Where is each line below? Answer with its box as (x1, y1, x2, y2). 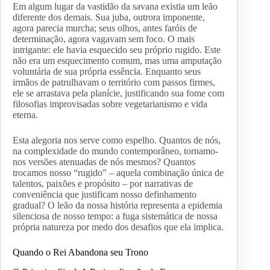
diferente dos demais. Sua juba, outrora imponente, (13, 12, 205, 23)
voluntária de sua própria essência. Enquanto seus (13, 66, 201, 77)
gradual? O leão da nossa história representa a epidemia (13, 200, 222, 211)
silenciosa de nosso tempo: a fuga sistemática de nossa (13, 211, 218, 222)
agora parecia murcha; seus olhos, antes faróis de (13, 23, 197, 34)
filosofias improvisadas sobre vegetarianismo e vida (13, 99, 207, 110)
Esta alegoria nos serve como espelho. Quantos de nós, (13, 135, 221, 146)
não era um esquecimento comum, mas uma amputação (13, 55, 222, 66)
